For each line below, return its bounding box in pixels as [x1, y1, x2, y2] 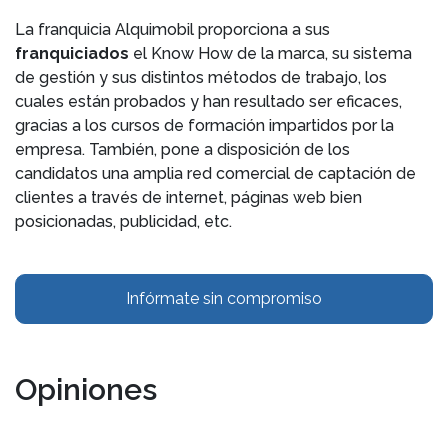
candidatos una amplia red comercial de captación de [15, 164, 416, 183]
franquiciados [15, 44, 133, 63]
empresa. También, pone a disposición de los [15, 140, 350, 159]
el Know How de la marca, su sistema [133, 44, 412, 63]
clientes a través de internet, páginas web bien [15, 188, 362, 207]
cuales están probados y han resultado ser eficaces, [15, 92, 402, 111]
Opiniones [15, 372, 157, 407]
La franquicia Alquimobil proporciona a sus [15, 20, 330, 39]
